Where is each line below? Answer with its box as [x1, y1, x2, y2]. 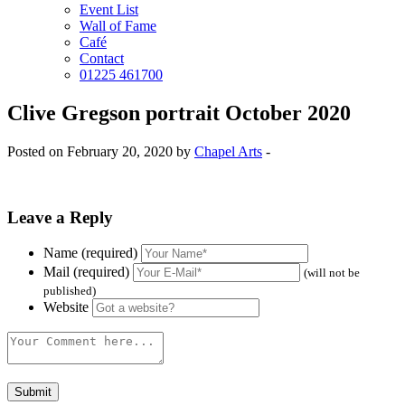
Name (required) [43, 245, 137, 261]
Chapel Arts [194, 143, 262, 159]
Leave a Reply [7, 207, 113, 227]
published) [43, 284, 96, 298]
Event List [80, 2, 138, 17]
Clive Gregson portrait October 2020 [7, 100, 351, 125]
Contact [80, 51, 124, 66]
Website [43, 299, 89, 316]
